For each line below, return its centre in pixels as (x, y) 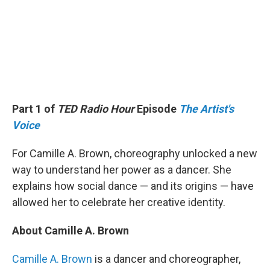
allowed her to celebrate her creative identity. (119, 202)
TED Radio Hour (96, 109)
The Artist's (206, 109)
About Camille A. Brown (71, 231)
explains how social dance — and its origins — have (133, 186)
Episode (157, 109)
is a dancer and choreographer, (166, 259)
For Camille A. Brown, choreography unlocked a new (135, 153)
